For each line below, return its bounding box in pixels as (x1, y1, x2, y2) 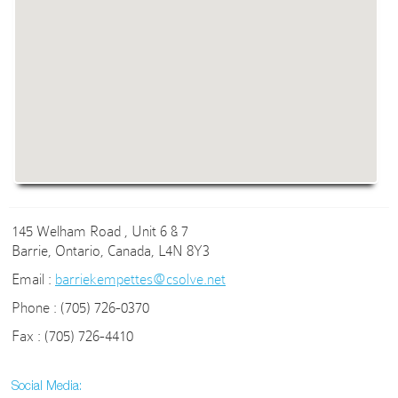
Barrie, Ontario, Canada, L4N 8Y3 (12, 243, 210, 259)
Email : (12, 271, 55, 288)
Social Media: (12, 378, 82, 393)
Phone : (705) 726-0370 (12, 299, 149, 316)
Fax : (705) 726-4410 (12, 328, 133, 345)
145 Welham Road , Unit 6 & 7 (12, 223, 188, 240)
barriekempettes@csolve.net (55, 271, 226, 288)
